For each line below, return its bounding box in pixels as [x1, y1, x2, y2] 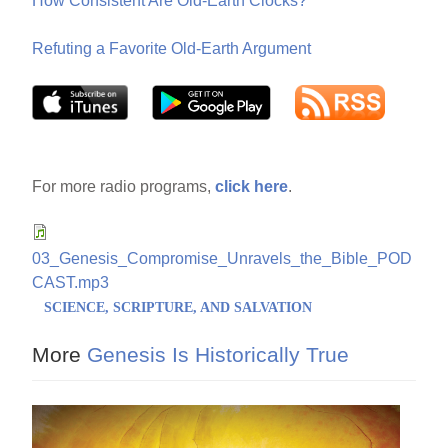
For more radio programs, [32, 177, 216, 195]
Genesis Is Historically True [81, 342, 350, 366]
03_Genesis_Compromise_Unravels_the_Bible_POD [32, 249, 413, 267]
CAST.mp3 [32, 273, 110, 291]
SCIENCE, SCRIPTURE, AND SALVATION [44, 299, 313, 315]
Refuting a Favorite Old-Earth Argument [32, 39, 312, 57]
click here [215, 177, 289, 195]
